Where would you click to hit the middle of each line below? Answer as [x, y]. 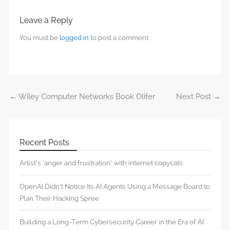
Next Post [195, 97]
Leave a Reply [46, 21]
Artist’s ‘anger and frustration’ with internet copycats [101, 163]
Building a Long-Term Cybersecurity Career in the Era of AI [112, 222]
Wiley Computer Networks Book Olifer [86, 97]
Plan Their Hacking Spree [59, 198]
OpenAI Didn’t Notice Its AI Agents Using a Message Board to [115, 187]
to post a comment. [119, 38]
